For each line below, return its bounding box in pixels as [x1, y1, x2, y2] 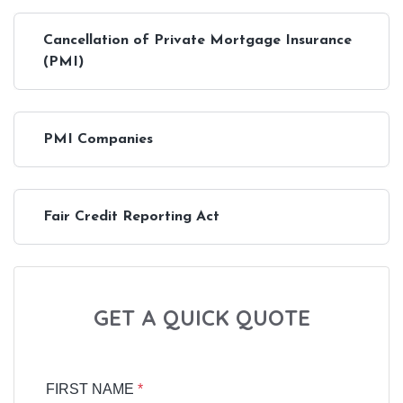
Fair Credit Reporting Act [43, 209, 219, 224]
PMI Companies [43, 131, 153, 147]
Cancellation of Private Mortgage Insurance [43, 32, 352, 48]
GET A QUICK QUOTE [93, 303, 310, 331]
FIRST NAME [46, 381, 138, 397]
